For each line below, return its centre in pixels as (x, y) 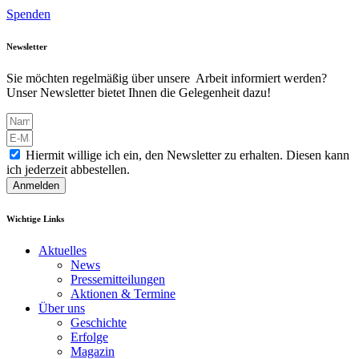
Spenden (28, 14)
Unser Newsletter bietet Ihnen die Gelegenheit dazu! (139, 92)
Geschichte (99, 322)
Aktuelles (63, 250)
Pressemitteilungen (118, 279)
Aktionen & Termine (123, 293)
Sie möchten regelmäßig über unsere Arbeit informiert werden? (167, 78)
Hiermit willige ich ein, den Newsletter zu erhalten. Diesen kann (188, 155)
